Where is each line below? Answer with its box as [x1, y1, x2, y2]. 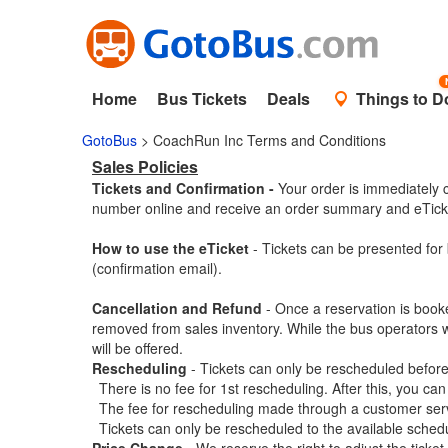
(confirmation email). [92, 258, 222, 278]
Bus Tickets [157, 87, 247, 110]
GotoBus [82, 130, 137, 150]
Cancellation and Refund [92, 298, 262, 318]
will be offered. [92, 338, 183, 358]
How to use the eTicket [92, 238, 253, 258]
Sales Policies [92, 155, 198, 178]
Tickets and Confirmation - [92, 178, 274, 198]
